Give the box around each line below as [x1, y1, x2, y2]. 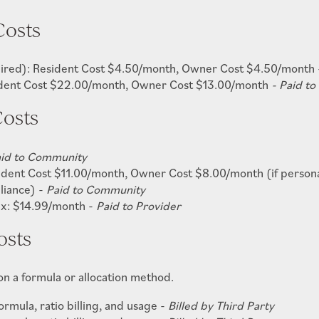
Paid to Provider [96, 197, 182, 214]
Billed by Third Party [168, 298, 275, 313]
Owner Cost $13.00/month [131, 77, 272, 93]
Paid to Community [46, 181, 146, 197]
